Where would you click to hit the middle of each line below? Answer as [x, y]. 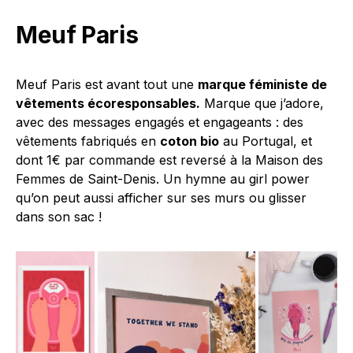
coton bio [190, 141]
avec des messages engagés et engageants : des [160, 123]
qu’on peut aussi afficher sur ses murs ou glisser [161, 198]
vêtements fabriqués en [88, 141]
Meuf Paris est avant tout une [107, 85]
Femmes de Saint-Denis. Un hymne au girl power [163, 179]
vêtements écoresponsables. [108, 104]
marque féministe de [262, 85]
